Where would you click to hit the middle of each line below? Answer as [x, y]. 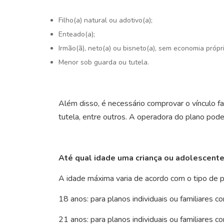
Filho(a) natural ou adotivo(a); [105, 20]
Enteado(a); [77, 34]
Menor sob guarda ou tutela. [104, 62]
